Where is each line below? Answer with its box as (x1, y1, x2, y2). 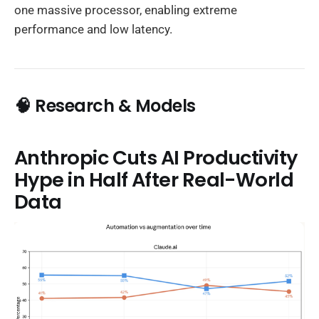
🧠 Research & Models (14, 94, 196, 118)
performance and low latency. (14, 22, 172, 37)
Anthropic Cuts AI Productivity (14, 143, 298, 172)
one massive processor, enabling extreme (14, 3, 237, 18)
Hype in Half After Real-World (14, 165, 294, 194)
